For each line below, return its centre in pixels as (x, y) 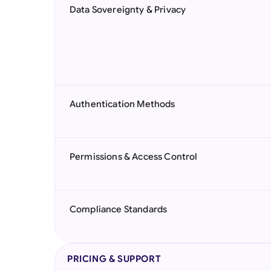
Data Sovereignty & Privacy (128, 10)
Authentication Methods (122, 104)
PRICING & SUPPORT (114, 259)
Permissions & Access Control (134, 157)
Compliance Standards (119, 209)
